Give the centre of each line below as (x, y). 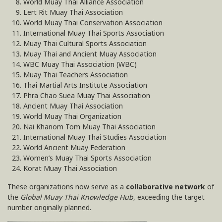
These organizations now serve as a (67, 187)
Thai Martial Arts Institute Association (85, 85)
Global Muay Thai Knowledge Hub (77, 197)
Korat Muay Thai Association (70, 168)
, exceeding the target (169, 197)
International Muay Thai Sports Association (94, 33)
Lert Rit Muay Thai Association (73, 12)
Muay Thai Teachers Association (76, 75)
